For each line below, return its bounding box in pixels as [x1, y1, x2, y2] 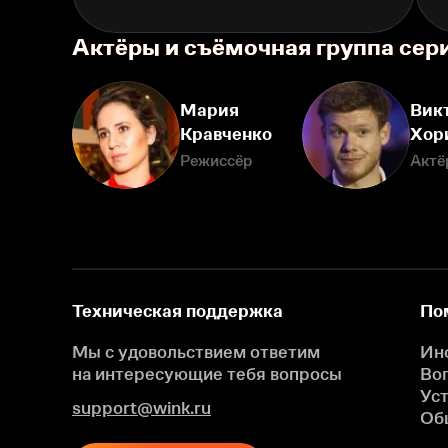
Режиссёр [180, 151, 252, 169]
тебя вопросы [223, 364, 342, 384]
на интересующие [72, 364, 223, 384]
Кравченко [180, 123, 272, 144]
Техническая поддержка [72, 301, 283, 321]
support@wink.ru [72, 398, 211, 418]
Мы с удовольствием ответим [72, 342, 320, 362]
